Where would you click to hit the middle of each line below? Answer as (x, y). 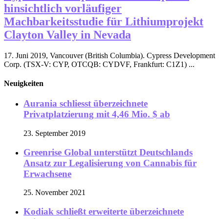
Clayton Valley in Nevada (67, 34)
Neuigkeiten (24, 83)
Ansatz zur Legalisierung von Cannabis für (110, 163)
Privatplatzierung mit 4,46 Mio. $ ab (97, 114)
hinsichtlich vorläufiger (63, 8)
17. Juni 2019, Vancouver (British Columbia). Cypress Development (109, 55)
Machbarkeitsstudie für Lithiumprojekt (104, 21)
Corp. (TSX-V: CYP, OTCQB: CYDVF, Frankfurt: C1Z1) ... (99, 64)
